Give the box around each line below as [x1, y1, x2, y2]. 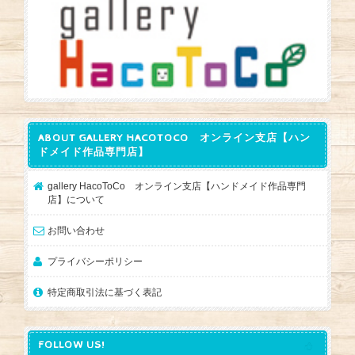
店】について [48, 194, 105, 205]
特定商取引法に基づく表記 [48, 287, 162, 298]
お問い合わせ [48, 225, 105, 236]
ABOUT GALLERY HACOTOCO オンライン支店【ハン [38, 132, 311, 145]
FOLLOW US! [38, 339, 105, 352]
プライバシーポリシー [48, 256, 143, 267]
